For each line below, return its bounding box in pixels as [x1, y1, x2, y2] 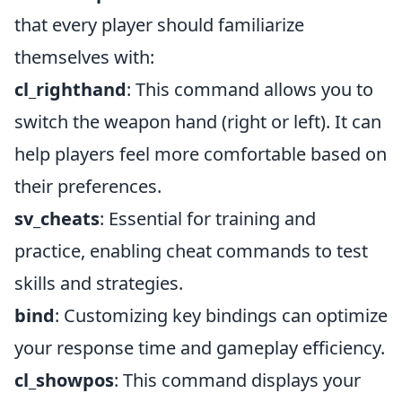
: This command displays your [114, 368, 361, 392]
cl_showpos [14, 368, 114, 392]
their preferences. [14, 174, 162, 198]
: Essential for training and [100, 206, 316, 231]
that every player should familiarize [14, 13, 304, 37]
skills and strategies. [14, 271, 183, 295]
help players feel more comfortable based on [14, 142, 387, 166]
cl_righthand [14, 77, 127, 101]
